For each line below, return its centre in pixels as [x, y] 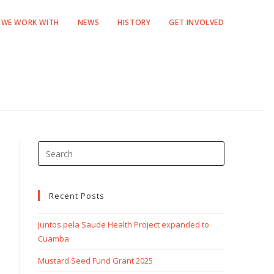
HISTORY [134, 22]
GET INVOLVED [197, 22]
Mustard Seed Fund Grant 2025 [95, 261]
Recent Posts [76, 196]
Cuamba [53, 239]
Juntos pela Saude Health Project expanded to [123, 224]
